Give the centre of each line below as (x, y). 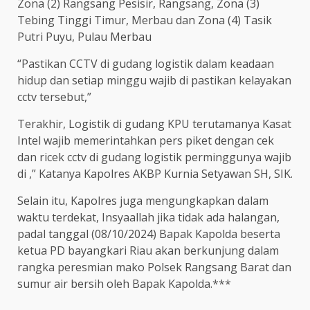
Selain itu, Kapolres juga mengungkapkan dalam (143, 200)
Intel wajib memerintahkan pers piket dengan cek (146, 140)
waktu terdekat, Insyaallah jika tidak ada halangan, (148, 217)
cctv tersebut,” (54, 97)
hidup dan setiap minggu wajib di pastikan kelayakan (154, 80)
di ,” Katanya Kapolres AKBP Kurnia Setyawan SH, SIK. (155, 173)
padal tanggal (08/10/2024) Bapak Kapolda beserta (149, 234)
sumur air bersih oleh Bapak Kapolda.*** (124, 283)
